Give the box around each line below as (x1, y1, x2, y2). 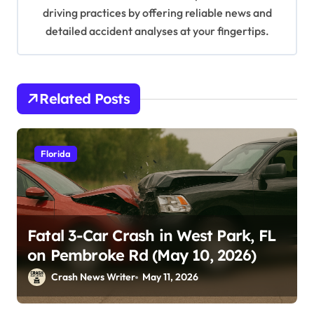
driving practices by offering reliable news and (42, 6, 272, 20)
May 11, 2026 (142, 271, 199, 284)
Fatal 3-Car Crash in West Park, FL (27, 226, 276, 246)
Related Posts (39, 90, 130, 108)
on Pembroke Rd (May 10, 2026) (27, 245, 257, 266)
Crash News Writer (51, 271, 135, 284)
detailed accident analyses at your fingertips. (45, 24, 269, 39)
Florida (41, 148, 71, 160)
